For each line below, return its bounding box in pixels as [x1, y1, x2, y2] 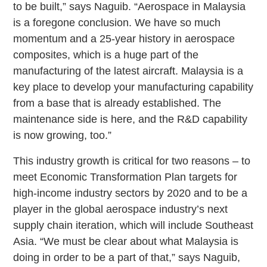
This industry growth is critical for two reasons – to [13, 154, 251, 167]
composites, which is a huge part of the [13, 48, 199, 61]
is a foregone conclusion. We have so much [13, 16, 221, 29]
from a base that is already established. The [13, 97, 222, 109]
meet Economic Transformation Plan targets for [13, 170, 238, 183]
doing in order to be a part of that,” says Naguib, [13, 251, 241, 263]
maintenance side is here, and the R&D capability [13, 113, 248, 125]
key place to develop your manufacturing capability [13, 80, 254, 93]
